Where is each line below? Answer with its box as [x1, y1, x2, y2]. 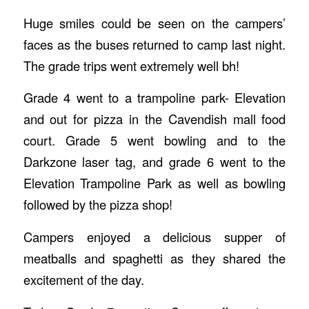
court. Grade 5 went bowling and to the [23, 131, 286, 150]
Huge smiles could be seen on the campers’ [23, 13, 286, 32]
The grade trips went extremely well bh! [23, 56, 239, 74]
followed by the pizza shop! [23, 195, 172, 214]
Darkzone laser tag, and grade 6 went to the [23, 152, 286, 171]
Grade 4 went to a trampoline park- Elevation [23, 88, 286, 107]
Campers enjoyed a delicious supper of [23, 227, 286, 246]
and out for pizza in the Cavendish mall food [23, 110, 286, 128]
